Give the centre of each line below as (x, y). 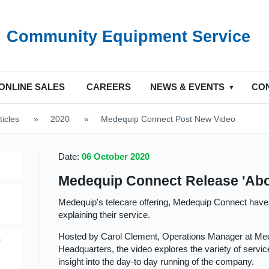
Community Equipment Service (128, 37)
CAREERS (109, 87)
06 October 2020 (116, 156)
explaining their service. (104, 215)
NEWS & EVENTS (187, 87)
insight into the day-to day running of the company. (156, 262)
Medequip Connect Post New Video (168, 119)
